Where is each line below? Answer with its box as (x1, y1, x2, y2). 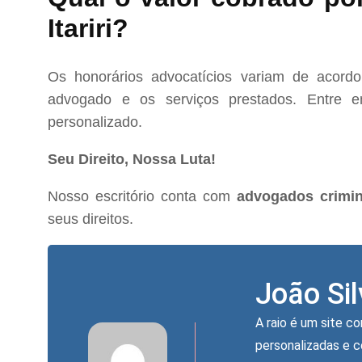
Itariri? (48, 13, 128, 43)
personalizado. (48, 113, 142, 130)
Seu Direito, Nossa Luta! (48, 150, 216, 167)
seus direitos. (48, 210, 133, 227)
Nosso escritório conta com (48, 187, 238, 204)
